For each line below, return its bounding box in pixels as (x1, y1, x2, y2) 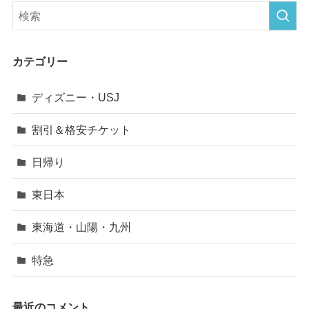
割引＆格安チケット (32, 123, 132, 136)
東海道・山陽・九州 (32, 221, 132, 234)
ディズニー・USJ (32, 90, 120, 103)
